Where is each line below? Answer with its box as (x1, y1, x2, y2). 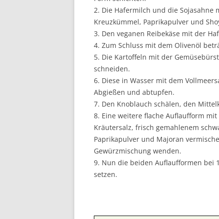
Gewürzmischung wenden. (94, 146, 181, 155)
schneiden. (94, 64, 130, 73)
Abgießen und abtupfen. (94, 88, 175, 97)
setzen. (94, 170, 117, 179)
